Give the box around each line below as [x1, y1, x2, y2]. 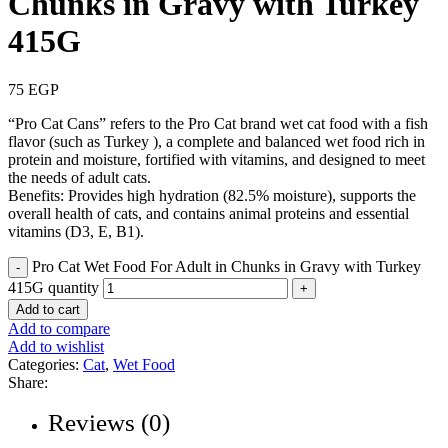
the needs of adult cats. [8, 169, 151, 187]
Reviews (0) [48, 409, 170, 437]
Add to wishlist [8, 338, 104, 356]
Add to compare [8, 320, 110, 338]
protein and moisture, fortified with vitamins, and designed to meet [8, 151, 425, 169]
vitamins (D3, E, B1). [8, 223, 144, 241]
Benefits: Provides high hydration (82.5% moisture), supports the [8, 187, 416, 205]
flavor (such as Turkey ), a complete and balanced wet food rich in [8, 133, 425, 151]
